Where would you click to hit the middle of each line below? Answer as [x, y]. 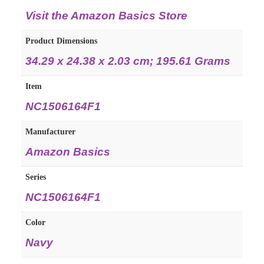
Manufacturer [50, 132]
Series [36, 177]
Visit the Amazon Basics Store [106, 16]
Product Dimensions [61, 41]
